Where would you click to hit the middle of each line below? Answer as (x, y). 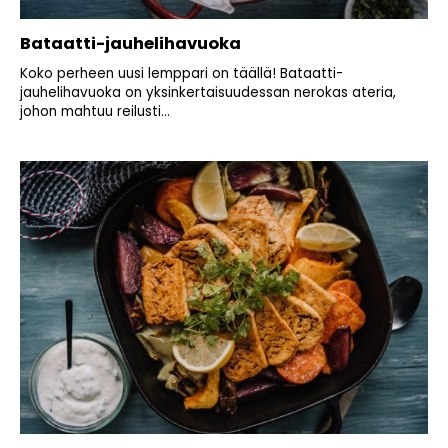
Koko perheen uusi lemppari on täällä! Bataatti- (181, 74)
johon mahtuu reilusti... (95, 112)
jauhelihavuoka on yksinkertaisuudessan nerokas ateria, (208, 93)
